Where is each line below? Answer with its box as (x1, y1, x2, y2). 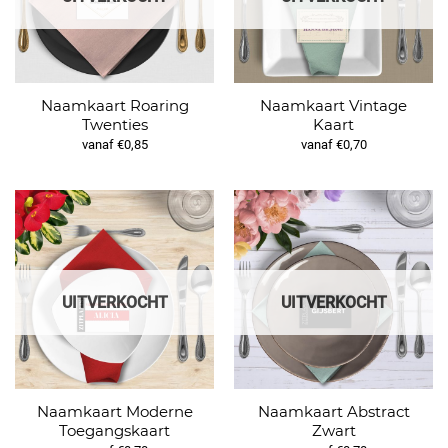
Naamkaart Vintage (260, 95, 407, 115)
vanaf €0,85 (81, 137, 148, 153)
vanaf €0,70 (300, 137, 367, 153)
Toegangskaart (59, 420, 170, 440)
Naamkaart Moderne (36, 401, 193, 421)
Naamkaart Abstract (257, 401, 410, 421)
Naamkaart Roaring (40, 95, 189, 115)
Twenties (81, 114, 148, 134)
